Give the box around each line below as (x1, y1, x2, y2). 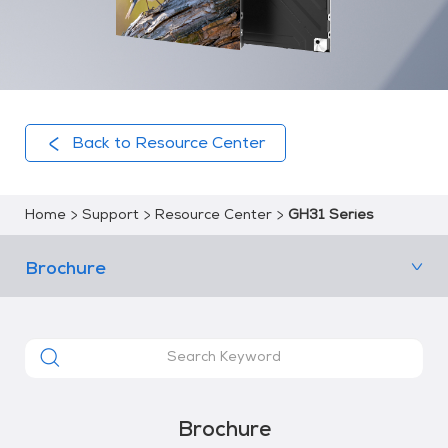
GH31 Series (287, 208, 373, 223)
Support (81, 208, 139, 223)
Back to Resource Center (71, 136, 265, 153)
